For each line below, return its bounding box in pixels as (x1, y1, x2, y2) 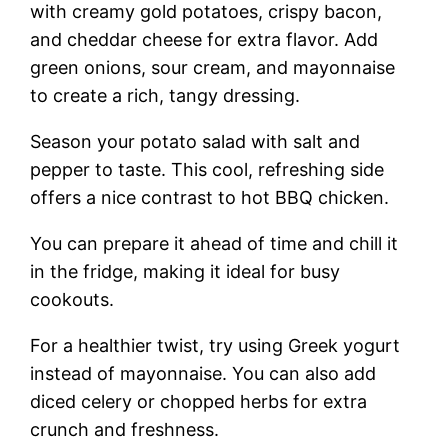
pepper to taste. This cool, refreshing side (30, 158, 385, 180)
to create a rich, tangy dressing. (30, 84, 301, 106)
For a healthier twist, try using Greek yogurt (30, 334, 401, 356)
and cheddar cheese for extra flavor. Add (30, 28, 379, 50)
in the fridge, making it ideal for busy (30, 260, 341, 282)
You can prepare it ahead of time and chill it (30, 232, 399, 254)
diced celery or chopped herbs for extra (30, 390, 368, 412)
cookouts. (30, 288, 115, 310)
